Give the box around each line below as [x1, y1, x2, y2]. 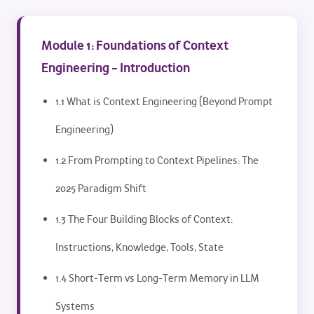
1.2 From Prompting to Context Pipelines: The [55, 153, 259, 168]
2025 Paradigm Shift [55, 182, 146, 196]
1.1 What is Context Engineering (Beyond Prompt [55, 95, 273, 109]
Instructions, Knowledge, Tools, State [55, 240, 224, 254]
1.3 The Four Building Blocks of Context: [55, 212, 233, 226]
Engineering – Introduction [41, 59, 190, 76]
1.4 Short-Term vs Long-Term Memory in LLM [55, 271, 259, 285]
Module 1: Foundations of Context [41, 36, 228, 54]
